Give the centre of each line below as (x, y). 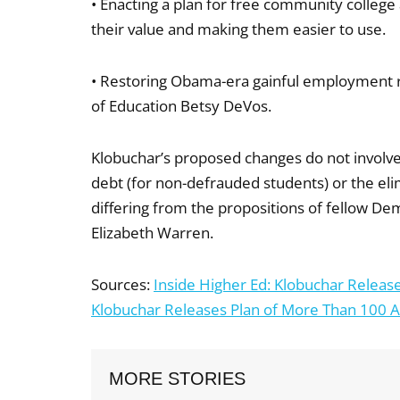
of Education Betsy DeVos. (181, 106)
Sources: (122, 284)
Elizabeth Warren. (152, 233)
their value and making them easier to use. (240, 29)
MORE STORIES (177, 379)
